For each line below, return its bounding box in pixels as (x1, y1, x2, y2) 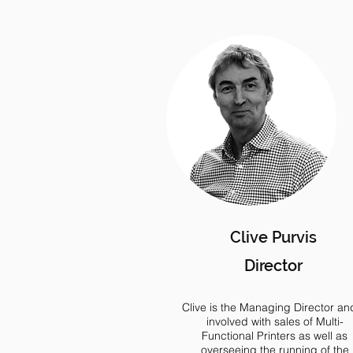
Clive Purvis (230, 228, 317, 247)
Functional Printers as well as (202, 329, 347, 343)
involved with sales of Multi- (206, 314, 344, 329)
